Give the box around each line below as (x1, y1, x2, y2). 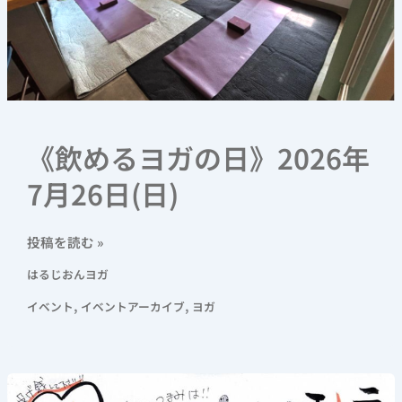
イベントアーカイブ (80, 298, 185, 316)
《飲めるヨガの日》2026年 (26, 136, 370, 178)
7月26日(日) (26, 172, 179, 214)
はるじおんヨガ (26, 266, 109, 284)
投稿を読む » (26, 232, 104, 251)
